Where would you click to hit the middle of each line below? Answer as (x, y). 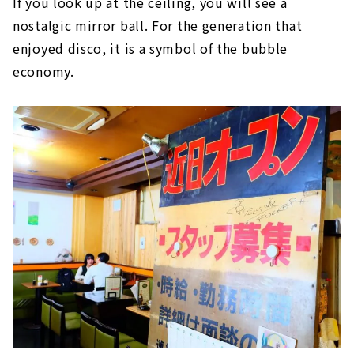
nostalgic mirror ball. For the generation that (158, 25)
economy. (43, 71)
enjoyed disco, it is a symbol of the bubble (151, 48)
